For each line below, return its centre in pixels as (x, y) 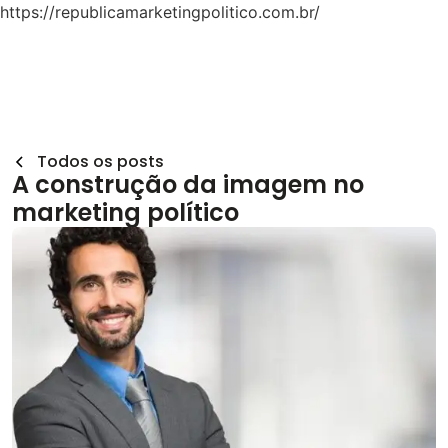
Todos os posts (100, 161)
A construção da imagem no (188, 184)
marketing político (125, 212)
